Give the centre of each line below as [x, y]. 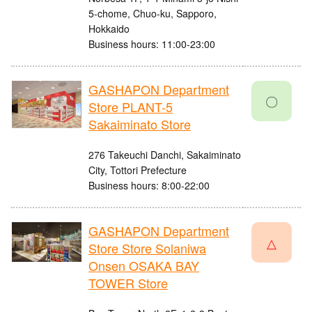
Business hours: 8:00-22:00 [149, 186]
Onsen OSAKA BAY [144, 266]
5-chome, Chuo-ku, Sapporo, [153, 14]
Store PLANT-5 [131, 107]
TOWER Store [128, 283]
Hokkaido [109, 29]
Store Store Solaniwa [147, 248]
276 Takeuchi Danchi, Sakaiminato [165, 155]
